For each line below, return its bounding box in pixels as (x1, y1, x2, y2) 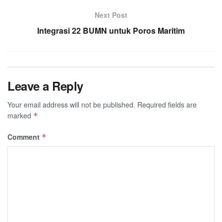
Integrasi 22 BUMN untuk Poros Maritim (37, 24, 185, 36)
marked (7, 110, 33, 120)
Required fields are (137, 99, 197, 110)
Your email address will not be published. (7, 99, 135, 110)
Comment (7, 131, 42, 142)
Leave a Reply (7, 77, 83, 94)
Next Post (95, 9, 127, 20)
